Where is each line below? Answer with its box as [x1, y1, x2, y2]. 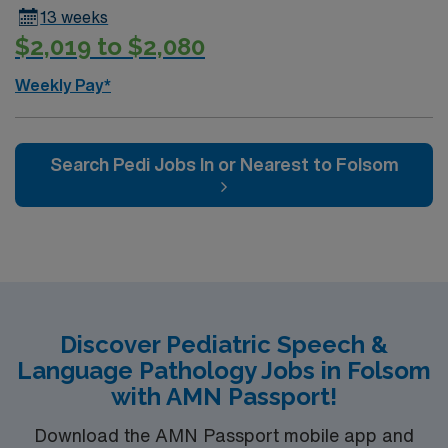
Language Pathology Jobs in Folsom [17, 355, 431, 385]
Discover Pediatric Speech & [60, 329, 388, 359]
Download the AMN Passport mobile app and [34, 426, 414, 444]
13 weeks [40, 9, 109, 25]
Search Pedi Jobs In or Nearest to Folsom [49, 154, 399, 173]
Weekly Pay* [15, 76, 111, 93]
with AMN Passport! [111, 381, 337, 411]
